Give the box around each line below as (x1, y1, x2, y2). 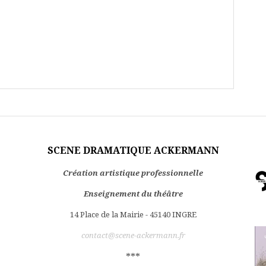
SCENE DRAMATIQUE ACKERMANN (47, 144, 219, 157)
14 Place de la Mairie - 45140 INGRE (69, 209, 197, 220)
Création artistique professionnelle (63, 167, 203, 178)
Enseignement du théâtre (83, 188, 183, 199)
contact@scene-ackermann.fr (81, 230, 185, 240)
